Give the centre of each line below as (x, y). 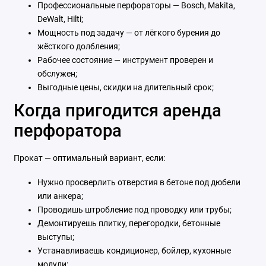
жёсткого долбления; (78, 46)
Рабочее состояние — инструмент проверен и (125, 60)
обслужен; (57, 73)
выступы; (56, 237)
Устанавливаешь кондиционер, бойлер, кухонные (134, 250)
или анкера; (60, 196)
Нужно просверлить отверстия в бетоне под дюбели (139, 182)
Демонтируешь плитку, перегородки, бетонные (129, 223)
